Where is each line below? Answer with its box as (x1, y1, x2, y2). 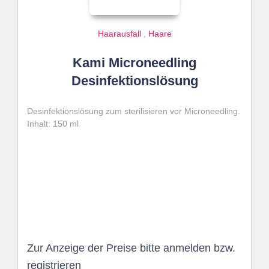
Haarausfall (97, 29, 141, 38)
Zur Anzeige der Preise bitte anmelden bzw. (27, 242, 235, 254)
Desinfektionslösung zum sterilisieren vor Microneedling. (27, 106, 240, 116)
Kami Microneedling (73, 55, 196, 70)
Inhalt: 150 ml (27, 119, 79, 128)
